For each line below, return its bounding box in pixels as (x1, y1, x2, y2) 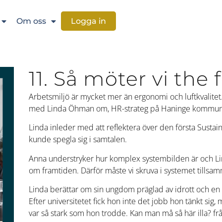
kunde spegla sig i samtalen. (29, 134, 127, 145)
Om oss (16, 16, 47, 26)
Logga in (71, 16, 107, 26)
